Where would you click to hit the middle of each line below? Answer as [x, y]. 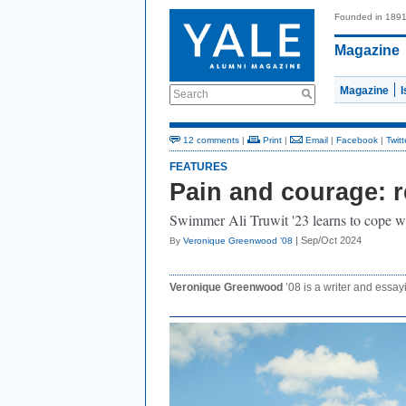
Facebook [357, 140]
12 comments [210, 140]
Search [191, 94]
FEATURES [198, 167]
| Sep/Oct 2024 [327, 240]
